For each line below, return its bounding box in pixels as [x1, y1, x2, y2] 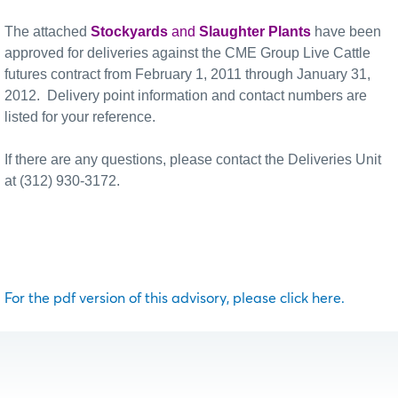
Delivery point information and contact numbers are [47, 87, 367, 103]
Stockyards [91, 23, 168, 39]
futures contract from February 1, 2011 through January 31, [4, 66, 370, 82]
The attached [4, 23, 91, 39]
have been [311, 23, 381, 39]
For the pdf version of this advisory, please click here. [4, 291, 352, 306]
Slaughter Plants [199, 23, 311, 39]
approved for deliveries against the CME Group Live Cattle [4, 44, 370, 60]
